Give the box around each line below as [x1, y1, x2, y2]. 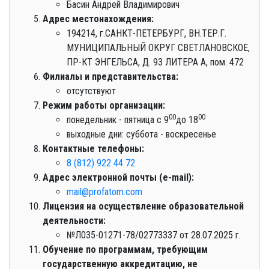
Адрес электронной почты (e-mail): [43, 171, 194, 183]
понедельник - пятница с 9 [67, 113, 169, 125]
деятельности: [43, 214, 106, 226]
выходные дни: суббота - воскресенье [67, 128, 216, 140]
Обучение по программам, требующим [43, 243, 208, 255]
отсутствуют [67, 85, 116, 97]
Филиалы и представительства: [43, 70, 178, 82]
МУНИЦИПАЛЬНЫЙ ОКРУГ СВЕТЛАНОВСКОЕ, [67, 41, 250, 53]
